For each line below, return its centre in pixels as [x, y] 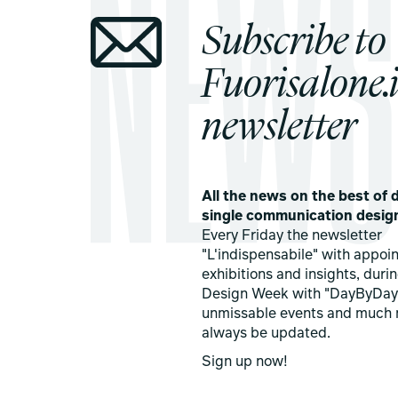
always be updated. [267, 334]
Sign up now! [245, 363]
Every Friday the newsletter [292, 237]
